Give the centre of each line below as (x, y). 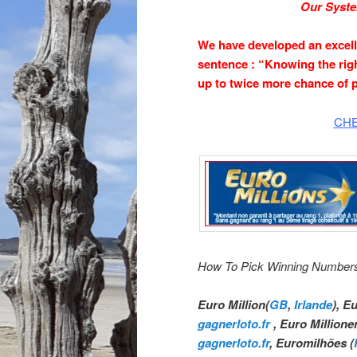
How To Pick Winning (253, 265)
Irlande (313, 304)
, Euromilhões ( (312, 342)
